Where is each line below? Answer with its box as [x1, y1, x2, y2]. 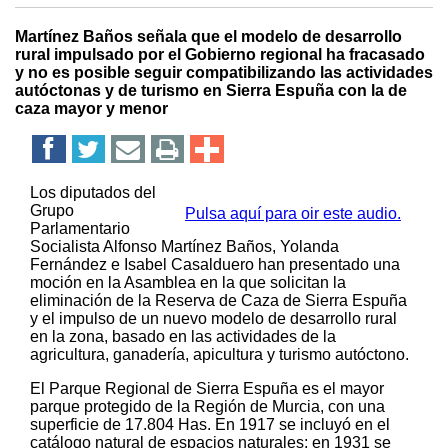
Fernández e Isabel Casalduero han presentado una [30, 255, 400, 273]
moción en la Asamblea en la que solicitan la [30, 273, 346, 291]
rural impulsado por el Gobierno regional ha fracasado [15, 45, 425, 63]
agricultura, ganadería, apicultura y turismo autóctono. [30, 345, 409, 363]
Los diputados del [30, 183, 156, 201]
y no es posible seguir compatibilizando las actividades [15, 63, 433, 81]
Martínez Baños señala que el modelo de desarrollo [15, 27, 402, 45]
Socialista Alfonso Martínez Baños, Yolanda [30, 237, 339, 255]
